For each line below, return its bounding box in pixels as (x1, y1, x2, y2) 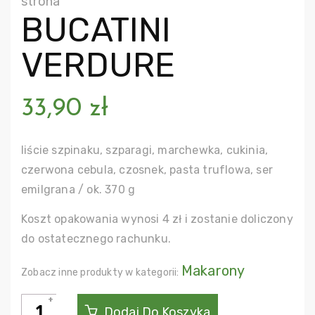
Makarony (181, 262, 245, 280)
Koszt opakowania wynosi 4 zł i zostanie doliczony (21, 212, 293, 226)
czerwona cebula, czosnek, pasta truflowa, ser (21, 163, 274, 177)
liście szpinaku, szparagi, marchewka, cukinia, (21, 143, 269, 157)
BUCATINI (21, 9, 172, 50)
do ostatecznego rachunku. (21, 231, 171, 245)
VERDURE (21, 44, 176, 85)
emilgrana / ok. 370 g (21, 183, 136, 197)
